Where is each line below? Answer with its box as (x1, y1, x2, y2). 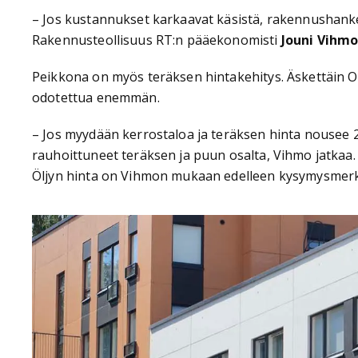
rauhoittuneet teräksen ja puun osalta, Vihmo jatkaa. (32, 146, 356, 164)
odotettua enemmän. (32, 89, 160, 106)
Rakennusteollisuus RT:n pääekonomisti (32, 31, 281, 49)
